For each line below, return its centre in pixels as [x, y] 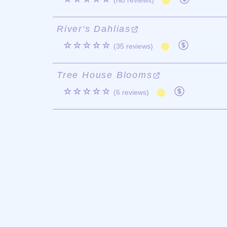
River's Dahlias [94, 29]
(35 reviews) [133, 46]
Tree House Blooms [105, 75]
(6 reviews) [131, 92]
